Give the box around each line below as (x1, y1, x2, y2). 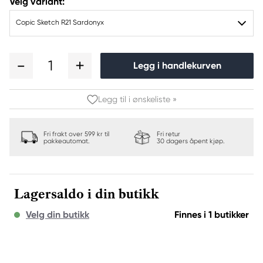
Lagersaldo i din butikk (14, 186, 159, 203)
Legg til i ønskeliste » (98, 95, 177, 104)
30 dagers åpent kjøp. (157, 137, 225, 145)
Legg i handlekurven (133, 60, 221, 71)
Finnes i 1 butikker (174, 209, 249, 220)
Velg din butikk (26, 209, 89, 220)
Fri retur (157, 130, 180, 138)
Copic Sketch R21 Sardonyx (16, 18, 104, 26)
